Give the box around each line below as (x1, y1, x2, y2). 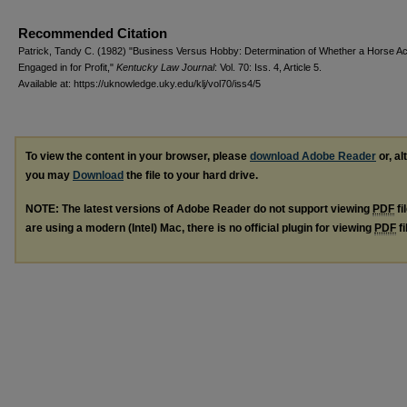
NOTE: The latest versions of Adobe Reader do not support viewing (25, 202, 372, 215)
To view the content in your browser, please (25, 149, 250, 163)
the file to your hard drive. (124, 168, 258, 182)
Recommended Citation (18, 25, 167, 41)
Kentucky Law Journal (116, 61, 214, 73)
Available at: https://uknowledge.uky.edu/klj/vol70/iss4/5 (18, 77, 261, 89)
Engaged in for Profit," (18, 61, 116, 73)
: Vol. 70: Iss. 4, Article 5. (214, 61, 322, 73)
